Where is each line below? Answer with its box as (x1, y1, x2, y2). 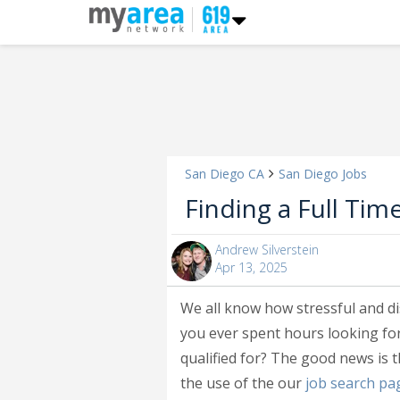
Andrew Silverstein (215, 241, 319, 258)
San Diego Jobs (279, 165, 367, 182)
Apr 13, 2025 (215, 259, 287, 276)
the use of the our (180, 373, 305, 393)
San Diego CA (185, 165, 264, 182)
